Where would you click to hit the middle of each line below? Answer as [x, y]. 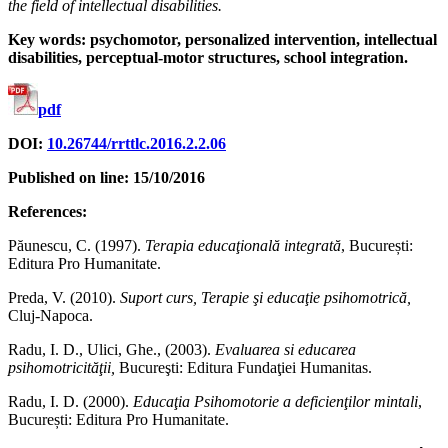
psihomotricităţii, [63, 368]
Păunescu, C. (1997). [76, 246]
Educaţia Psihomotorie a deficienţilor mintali [275, 402]
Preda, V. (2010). [64, 298]
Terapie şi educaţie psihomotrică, [306, 298]
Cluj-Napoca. [50, 316]
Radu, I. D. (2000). [70, 402]
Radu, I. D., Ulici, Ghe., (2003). [111, 350]
